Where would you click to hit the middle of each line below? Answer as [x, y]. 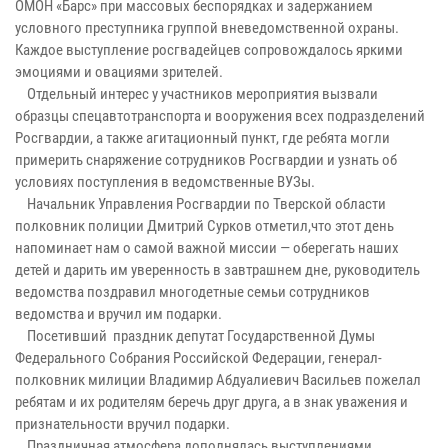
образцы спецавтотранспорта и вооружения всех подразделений [220, 115]
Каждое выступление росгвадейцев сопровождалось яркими [209, 49]
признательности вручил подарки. [122, 423]
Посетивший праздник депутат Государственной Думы [195, 335]
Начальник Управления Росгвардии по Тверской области [200, 203]
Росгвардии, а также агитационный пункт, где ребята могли [202, 137]
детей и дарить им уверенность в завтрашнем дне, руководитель [217, 269]
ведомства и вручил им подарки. [118, 313]
